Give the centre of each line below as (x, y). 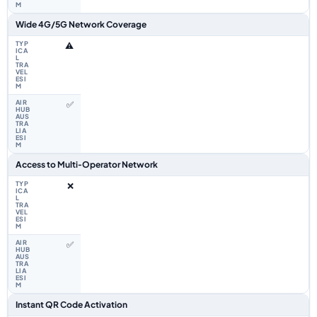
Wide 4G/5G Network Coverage (81, 24)
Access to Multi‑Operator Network (87, 165)
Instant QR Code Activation (71, 305)
